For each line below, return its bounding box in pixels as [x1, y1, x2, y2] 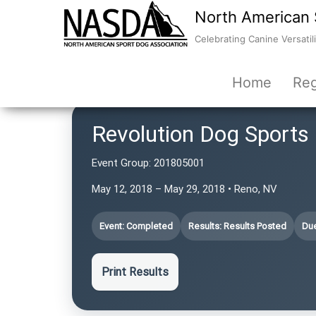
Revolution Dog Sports [92, 121, 309, 147]
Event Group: [92, 157, 151, 169]
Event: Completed [99, 221, 173, 231]
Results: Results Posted [188, 221, 286, 231]
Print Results [102, 265, 169, 279]
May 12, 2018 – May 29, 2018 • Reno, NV [92, 183, 277, 195]
